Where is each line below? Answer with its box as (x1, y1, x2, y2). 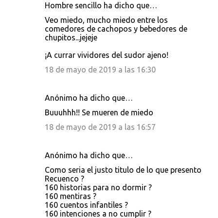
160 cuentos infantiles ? (45, 200, 128, 209)
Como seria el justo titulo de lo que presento (45, 165, 201, 174)
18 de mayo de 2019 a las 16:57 (45, 123, 156, 131)
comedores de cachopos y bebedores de (45, 24, 187, 33)
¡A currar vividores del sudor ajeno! (45, 51, 168, 59)
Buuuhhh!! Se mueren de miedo (45, 108, 153, 117)
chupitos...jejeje (45, 33, 97, 42)
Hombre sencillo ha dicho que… (45, 1, 157, 10)
